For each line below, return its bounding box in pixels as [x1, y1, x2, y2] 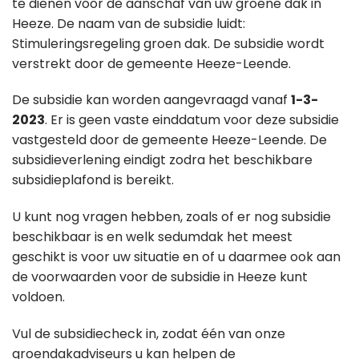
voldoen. [12, 288, 65, 307]
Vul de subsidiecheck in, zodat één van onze [12, 324, 285, 343]
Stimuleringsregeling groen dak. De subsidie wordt [12, 34, 325, 53]
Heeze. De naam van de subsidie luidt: [12, 14, 245, 33]
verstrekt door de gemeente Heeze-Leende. [12, 54, 291, 73]
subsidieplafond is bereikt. [12, 171, 174, 190]
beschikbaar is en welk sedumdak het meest [12, 228, 292, 247]
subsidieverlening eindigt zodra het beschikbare [12, 151, 313, 170]
